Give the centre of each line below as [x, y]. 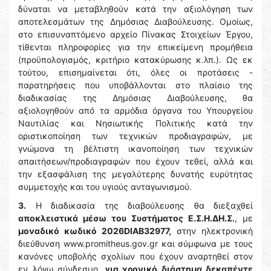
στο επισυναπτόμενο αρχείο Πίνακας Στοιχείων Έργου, [135, 34]
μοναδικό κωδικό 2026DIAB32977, [95, 231]
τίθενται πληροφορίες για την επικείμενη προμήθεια [135, 47]
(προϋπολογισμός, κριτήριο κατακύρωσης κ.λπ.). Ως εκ [135, 60]
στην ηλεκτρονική [212, 231]
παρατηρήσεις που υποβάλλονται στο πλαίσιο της [135, 85]
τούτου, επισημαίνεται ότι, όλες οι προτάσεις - [135, 72]
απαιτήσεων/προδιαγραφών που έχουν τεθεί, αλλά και [135, 161]
